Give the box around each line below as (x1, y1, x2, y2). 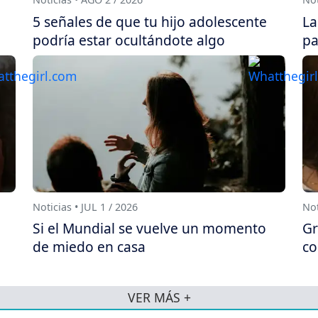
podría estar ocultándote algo (33, 30, 225, 50)
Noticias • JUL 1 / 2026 (33, 200, 138, 214)
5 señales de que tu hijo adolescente (33, 11, 267, 31)
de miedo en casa (33, 237, 146, 257)
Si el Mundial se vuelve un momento (33, 219, 266, 238)
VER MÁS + (127, 288, 191, 306)
